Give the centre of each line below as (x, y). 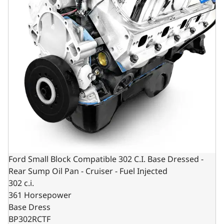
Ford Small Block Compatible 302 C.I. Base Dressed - (106, 159)
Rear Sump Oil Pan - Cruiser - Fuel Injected (88, 171)
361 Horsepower (40, 195)
